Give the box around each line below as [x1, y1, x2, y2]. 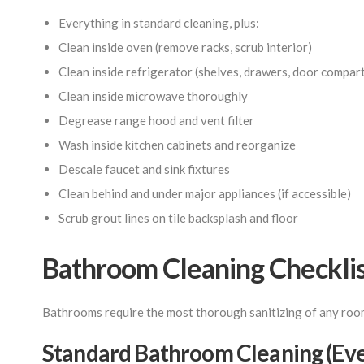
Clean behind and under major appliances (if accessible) [58, 186, 351, 201]
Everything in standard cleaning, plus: [58, 15, 259, 30]
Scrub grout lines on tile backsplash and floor [58, 210, 298, 225]
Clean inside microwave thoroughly [58, 89, 248, 103]
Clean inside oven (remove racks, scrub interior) [58, 40, 312, 54]
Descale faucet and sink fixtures [58, 162, 230, 176]
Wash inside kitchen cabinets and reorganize [58, 137, 296, 152]
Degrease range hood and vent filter [58, 113, 254, 128]
